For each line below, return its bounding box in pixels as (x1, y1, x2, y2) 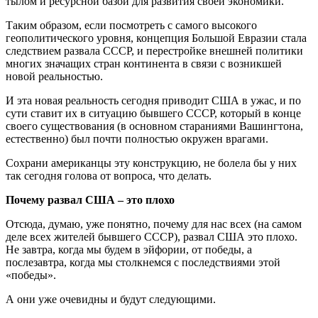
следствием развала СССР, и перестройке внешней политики (6, 44, 303, 57)
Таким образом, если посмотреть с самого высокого (6, 18, 257, 31)
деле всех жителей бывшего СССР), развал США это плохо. (6, 230, 297, 243)
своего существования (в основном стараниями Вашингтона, (6, 119, 303, 132)
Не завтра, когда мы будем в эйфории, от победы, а (6, 243, 252, 256)
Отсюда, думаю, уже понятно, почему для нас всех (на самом (6, 217, 302, 230)
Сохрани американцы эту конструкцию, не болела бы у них (6, 156, 297, 169)
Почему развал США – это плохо (6, 193, 175, 206)
